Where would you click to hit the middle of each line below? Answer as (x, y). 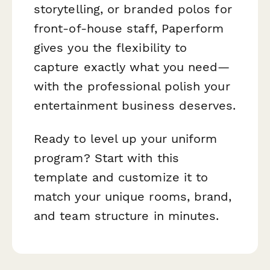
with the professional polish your (132, 86)
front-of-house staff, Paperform (129, 29)
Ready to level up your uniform (126, 139)
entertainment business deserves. (135, 106)
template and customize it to (121, 177)
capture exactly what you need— (132, 67)
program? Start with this (106, 158)
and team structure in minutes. (127, 216)
